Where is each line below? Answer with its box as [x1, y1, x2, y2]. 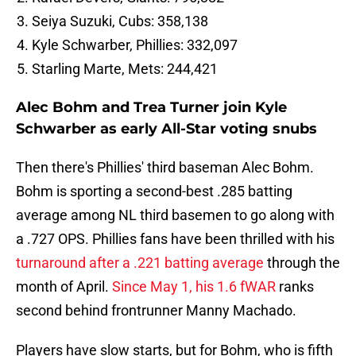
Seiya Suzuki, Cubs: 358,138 [32, 13, 208, 30]
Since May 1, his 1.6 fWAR [112, 278, 276, 296]
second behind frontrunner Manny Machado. [16, 302, 296, 319]
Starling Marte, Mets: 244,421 [32, 60, 218, 78]
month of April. [16, 278, 112, 296]
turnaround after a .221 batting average [16, 254, 264, 272]
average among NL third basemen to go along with [16, 207, 335, 224]
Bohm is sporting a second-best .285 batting [16, 183, 292, 200]
